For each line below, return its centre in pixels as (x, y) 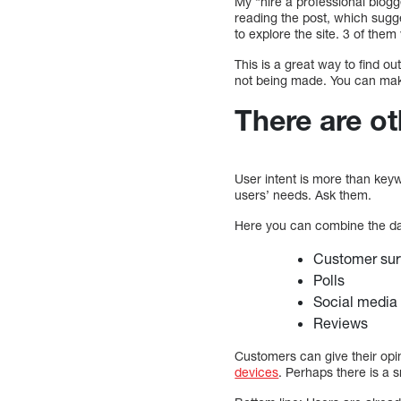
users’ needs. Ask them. (303, 195)
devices (257, 372)
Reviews (341, 323)
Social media (356, 302)
